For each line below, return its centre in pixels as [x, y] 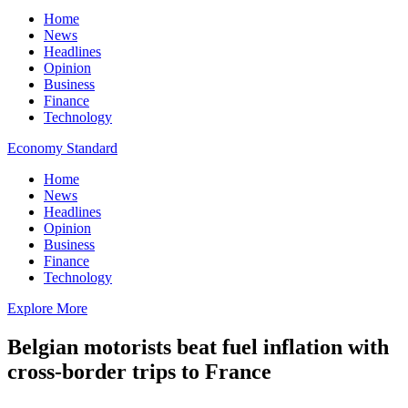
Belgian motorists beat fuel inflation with [198, 347]
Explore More [47, 308]
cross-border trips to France [139, 371]
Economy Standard [62, 148]
